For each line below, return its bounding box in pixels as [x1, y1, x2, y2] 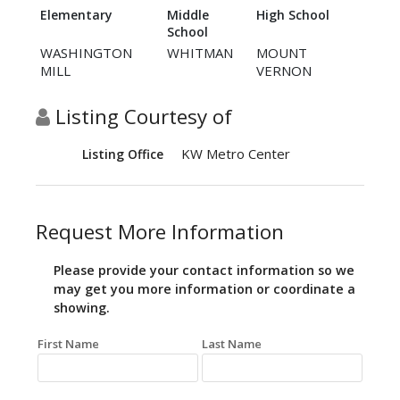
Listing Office [82, 146, 163, 163]
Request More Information [36, 218, 284, 246]
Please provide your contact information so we [54, 262, 354, 279]
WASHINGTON [40, 44, 132, 62]
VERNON [256, 62, 312, 80]
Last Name [202, 336, 262, 353]
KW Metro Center [181, 145, 290, 163]
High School [256, 6, 329, 24]
